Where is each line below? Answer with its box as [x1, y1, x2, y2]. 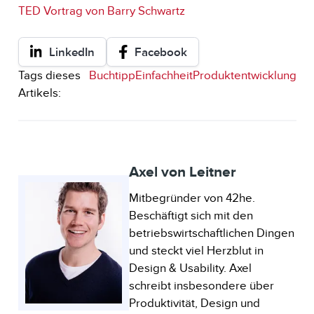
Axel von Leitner [128, 163, 236, 181]
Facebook [134, 45, 187, 59]
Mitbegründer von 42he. [128, 191, 255, 205]
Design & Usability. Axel [128, 261, 252, 275]
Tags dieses [18, 69, 81, 83]
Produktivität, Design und [128, 296, 260, 310]
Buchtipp [88, 69, 135, 83]
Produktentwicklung [192, 69, 296, 83]
